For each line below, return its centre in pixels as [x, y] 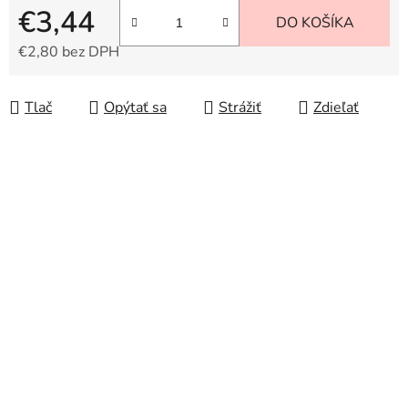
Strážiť [240, 108]
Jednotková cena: [72, 81]
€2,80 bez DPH [69, 52]
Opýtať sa [135, 108]
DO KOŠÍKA [315, 23]
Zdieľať [336, 108]
